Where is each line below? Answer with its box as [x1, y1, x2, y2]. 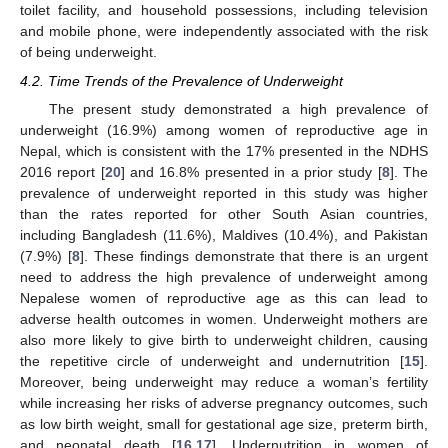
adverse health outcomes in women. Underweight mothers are [20, 310, 428, 327]
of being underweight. [20, 44, 157, 61]
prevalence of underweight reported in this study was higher [20, 184, 428, 201]
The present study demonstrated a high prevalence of [48, 100, 428, 117]
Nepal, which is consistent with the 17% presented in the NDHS [20, 142, 428, 159]
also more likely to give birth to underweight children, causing [20, 331, 428, 348]
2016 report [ [20, 163, 105, 180]
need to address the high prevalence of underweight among [20, 268, 428, 285]
